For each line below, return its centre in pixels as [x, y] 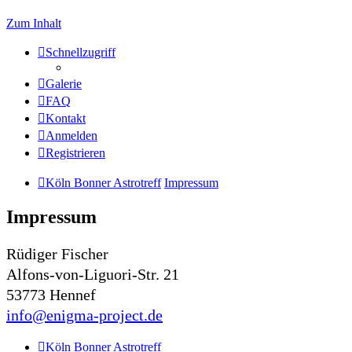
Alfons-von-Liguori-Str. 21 [93, 275]
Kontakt [66, 119]
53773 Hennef [51, 295]
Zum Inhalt [34, 24]
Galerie [64, 84]
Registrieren [75, 153]
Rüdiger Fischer [57, 254]
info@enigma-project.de [84, 315]
